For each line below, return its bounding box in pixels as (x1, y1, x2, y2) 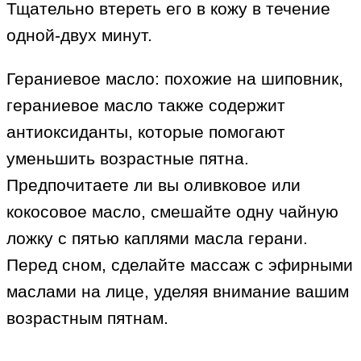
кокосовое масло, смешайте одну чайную (6, 202, 338, 222)
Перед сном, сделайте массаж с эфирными (6, 255, 353, 275)
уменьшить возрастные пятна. (6, 149, 249, 168)
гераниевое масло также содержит (6, 96, 285, 115)
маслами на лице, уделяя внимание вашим (6, 282, 349, 301)
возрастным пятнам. (6, 309, 168, 328)
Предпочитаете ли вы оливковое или (6, 176, 301, 195)
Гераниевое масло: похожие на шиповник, (6, 69, 343, 89)
